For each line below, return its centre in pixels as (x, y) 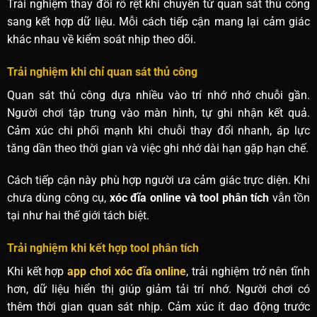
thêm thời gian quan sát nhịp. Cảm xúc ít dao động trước (158, 307)
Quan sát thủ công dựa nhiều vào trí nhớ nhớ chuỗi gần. (158, 95)
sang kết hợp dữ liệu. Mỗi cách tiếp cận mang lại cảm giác (158, 21)
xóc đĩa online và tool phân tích (189, 198)
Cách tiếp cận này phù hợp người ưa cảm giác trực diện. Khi (158, 180)
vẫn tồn (290, 198)
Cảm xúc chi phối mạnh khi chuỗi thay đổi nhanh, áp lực (158, 130)
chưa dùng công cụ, (58, 198)
